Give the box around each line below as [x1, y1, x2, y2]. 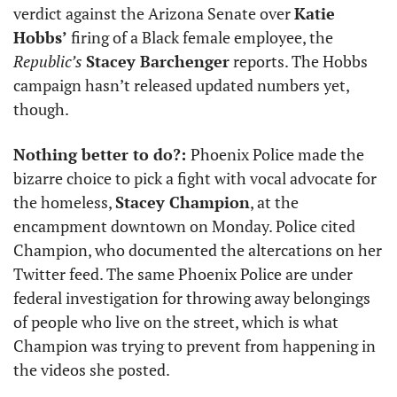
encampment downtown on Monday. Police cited [13, 215, 355, 237]
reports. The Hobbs [230, 51, 368, 72]
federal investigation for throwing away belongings [13, 287, 370, 308]
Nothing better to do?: [13, 144, 191, 165]
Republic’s [13, 51, 82, 72]
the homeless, [13, 191, 115, 213]
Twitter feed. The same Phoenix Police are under [13, 263, 353, 284]
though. [13, 98, 72, 120]
